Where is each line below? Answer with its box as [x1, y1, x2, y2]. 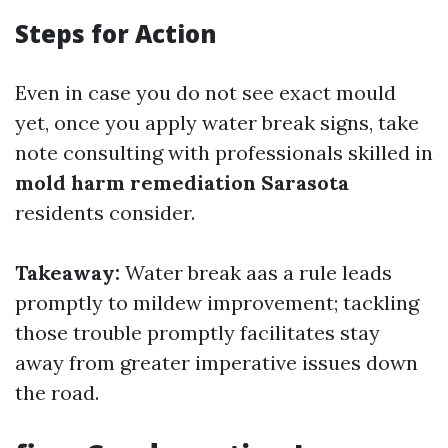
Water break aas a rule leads [120, 260, 392, 285]
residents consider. [15, 200, 195, 225]
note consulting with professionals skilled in [15, 140, 433, 165]
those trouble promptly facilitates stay [15, 320, 380, 345]
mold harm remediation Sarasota [15, 170, 349, 195]
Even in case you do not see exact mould [15, 80, 396, 105]
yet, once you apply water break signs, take [15, 110, 419, 135]
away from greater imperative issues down [15, 350, 418, 375]
